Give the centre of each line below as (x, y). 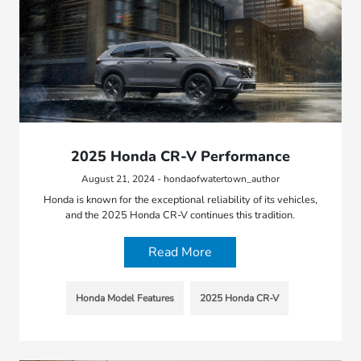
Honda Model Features (124, 298)
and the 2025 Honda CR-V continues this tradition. (180, 215)
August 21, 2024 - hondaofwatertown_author (180, 178)
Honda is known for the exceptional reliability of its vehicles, (180, 199)
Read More (180, 252)
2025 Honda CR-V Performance (180, 156)
